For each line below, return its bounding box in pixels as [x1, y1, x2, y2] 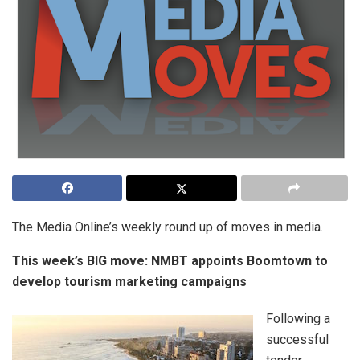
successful [266, 332, 329, 348]
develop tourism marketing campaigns [12, 274, 247, 290]
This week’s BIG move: [12, 253, 148, 269]
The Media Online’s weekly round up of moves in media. [12, 219, 323, 235]
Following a [266, 311, 330, 327]
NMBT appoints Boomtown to [151, 253, 328, 269]
